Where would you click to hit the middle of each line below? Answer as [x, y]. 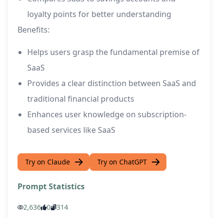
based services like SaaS [71, 130]
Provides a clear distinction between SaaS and [112, 83]
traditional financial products [81, 99]
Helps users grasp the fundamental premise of [113, 52]
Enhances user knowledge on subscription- [107, 115]
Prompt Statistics [51, 187]
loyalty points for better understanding [99, 14]
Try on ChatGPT [122, 162]
